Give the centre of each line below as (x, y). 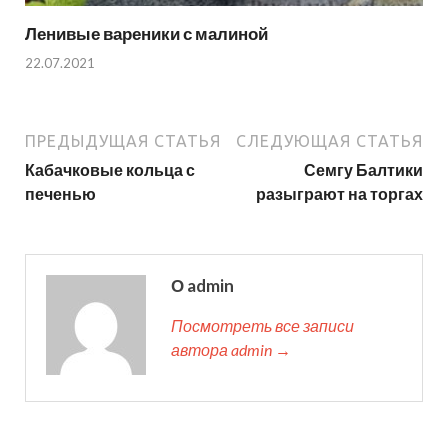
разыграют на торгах (339, 193)
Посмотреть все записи (262, 325)
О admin (202, 285)
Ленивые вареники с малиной (146, 34)
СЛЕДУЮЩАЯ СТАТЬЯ (329, 140)
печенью (60, 193)
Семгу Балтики (363, 169)
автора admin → (231, 349)
